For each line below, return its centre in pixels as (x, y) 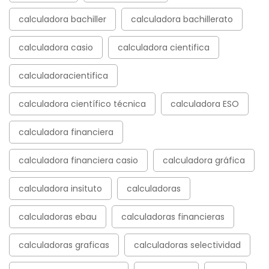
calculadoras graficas (64, 245)
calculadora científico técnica (82, 104)
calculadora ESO (205, 104)
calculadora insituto (60, 188)
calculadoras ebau (58, 216)
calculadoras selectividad (187, 245)
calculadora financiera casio (78, 160)
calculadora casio (56, 47)
